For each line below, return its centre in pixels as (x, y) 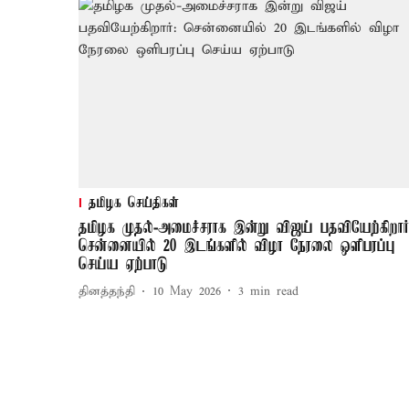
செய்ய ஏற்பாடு (123, 264)
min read (274, 292)
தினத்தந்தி (107, 292)
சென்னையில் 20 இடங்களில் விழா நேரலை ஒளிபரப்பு (237, 246)
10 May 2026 (187, 292)
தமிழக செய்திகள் (134, 203)
